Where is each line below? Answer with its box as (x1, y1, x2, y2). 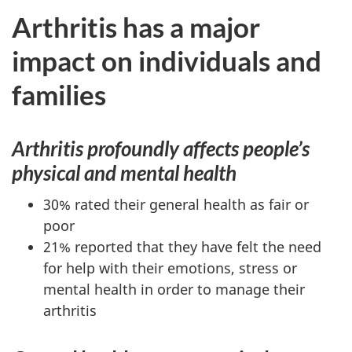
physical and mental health (12, 159, 236, 185)
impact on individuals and (12, 43, 321, 77)
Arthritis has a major (12, 9, 260, 43)
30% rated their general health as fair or (43, 195, 309, 214)
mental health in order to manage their (43, 280, 305, 299)
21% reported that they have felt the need (43, 237, 321, 256)
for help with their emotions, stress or (43, 258, 297, 277)
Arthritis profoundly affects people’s (12, 135, 310, 161)
